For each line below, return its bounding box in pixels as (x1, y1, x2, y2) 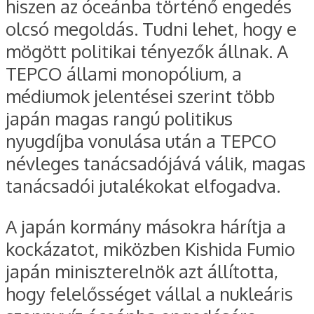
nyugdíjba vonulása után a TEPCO (6, 130, 277, 153)
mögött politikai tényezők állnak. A (6, 40, 288, 63)
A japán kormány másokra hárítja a (6, 214, 286, 238)
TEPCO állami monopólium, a (6, 62, 242, 86)
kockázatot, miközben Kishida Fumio (6, 237, 295, 260)
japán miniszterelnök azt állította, (6, 259, 278, 282)
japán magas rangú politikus (6, 107, 233, 130)
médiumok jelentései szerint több (6, 85, 275, 108)
